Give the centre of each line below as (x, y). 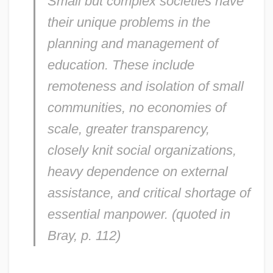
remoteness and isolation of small (145, 86)
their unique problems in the (129, 22)
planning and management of (133, 43)
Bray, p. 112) (84, 235)
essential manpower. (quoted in (139, 214)
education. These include (121, 65)
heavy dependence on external (137, 171)
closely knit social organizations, (142, 150)
